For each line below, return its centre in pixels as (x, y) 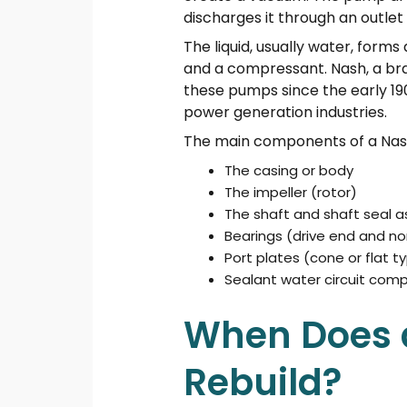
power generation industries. (286, 113)
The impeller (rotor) (291, 193)
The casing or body (289, 171)
